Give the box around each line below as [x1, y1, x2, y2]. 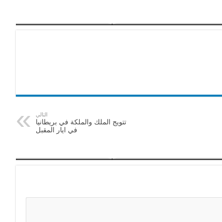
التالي [36, 111, 48, 118]
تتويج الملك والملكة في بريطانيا [36, 118, 126, 126]
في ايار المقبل [36, 126, 77, 134]
